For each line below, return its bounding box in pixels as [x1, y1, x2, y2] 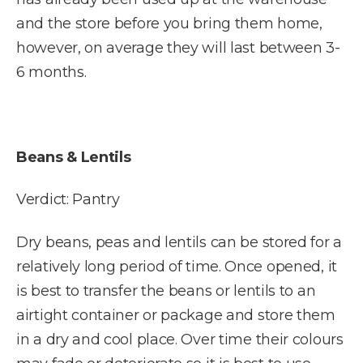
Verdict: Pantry [16, 190, 120, 209]
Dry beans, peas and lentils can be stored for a [16, 233, 342, 251]
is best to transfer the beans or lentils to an [16, 281, 316, 300]
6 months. [16, 62, 87, 81]
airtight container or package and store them [16, 305, 335, 324]
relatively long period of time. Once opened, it [16, 257, 337, 275]
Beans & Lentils [16, 147, 131, 166]
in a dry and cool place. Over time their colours [16, 330, 344, 348]
